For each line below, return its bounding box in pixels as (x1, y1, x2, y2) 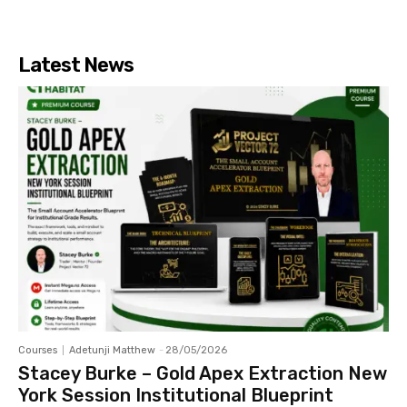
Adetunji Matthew (69, 343, 155, 356)
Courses (18, 343, 57, 356)
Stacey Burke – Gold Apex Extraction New (18, 362, 387, 384)
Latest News (18, 53, 134, 78)
